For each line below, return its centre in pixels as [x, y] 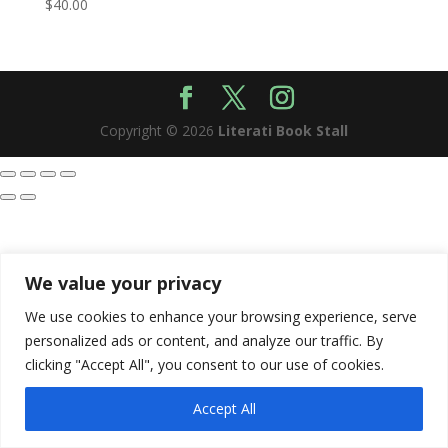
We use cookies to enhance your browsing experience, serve [221, 316]
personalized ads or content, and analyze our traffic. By [204, 340]
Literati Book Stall [282, 131]
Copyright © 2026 [158, 131]
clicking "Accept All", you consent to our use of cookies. [204, 364]
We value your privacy [123, 282]
